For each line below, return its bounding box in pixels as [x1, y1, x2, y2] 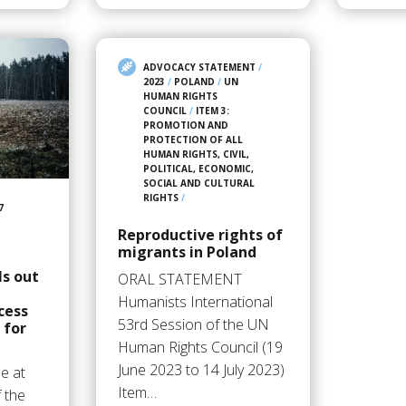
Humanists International [117, 292, 273, 313]
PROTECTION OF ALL [142, 133, 243, 147]
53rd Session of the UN [117, 314, 269, 335]
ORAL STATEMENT [117, 269, 242, 290]
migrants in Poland [117, 242, 256, 263]
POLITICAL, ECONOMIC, [142, 162, 254, 176]
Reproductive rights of [117, 225, 283, 246]
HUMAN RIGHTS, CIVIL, [142, 148, 249, 161]
